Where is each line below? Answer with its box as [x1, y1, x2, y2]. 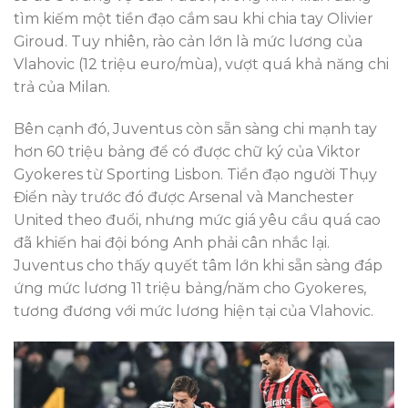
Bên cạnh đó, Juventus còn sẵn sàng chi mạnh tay [14, 120, 377, 138]
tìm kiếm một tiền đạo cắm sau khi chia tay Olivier [14, 10, 373, 28]
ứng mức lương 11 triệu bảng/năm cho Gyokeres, [14, 280, 366, 298]
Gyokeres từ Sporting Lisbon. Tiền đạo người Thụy [14, 166, 377, 184]
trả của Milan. [14, 78, 110, 97]
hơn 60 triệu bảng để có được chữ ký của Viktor [14, 143, 361, 161]
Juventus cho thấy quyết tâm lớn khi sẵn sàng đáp [14, 257, 382, 275]
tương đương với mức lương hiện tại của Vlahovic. [14, 302, 373, 321]
